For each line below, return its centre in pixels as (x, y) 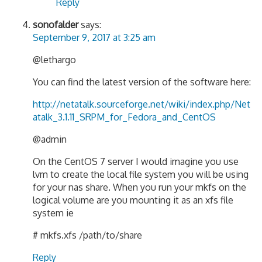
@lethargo (54, 60)
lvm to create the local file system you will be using (141, 175)
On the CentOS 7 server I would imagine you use (136, 162)
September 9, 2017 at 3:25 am (94, 38)
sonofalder (56, 25)
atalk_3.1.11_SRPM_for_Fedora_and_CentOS (124, 117)
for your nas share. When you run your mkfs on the (139, 187)
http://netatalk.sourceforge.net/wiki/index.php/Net (142, 104)
